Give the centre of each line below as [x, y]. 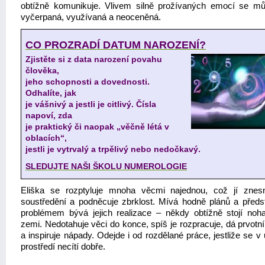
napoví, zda [49, 115]
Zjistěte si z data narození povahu [94, 59]
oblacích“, [46, 138]
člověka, [42, 70]
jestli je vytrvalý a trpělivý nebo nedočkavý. [113, 149]
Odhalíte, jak [51, 93]
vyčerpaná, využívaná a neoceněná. [91, 17]
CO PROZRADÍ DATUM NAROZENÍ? [116, 45]
